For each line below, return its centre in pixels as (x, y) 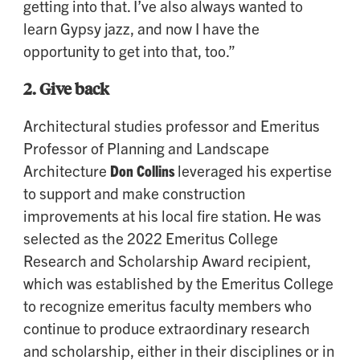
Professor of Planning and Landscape (146, 148)
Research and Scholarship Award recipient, (167, 261)
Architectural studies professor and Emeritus (172, 126)
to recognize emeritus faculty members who (168, 306)
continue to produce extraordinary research (167, 328)
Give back (74, 88)
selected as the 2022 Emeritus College (151, 238)
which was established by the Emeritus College (178, 283)
